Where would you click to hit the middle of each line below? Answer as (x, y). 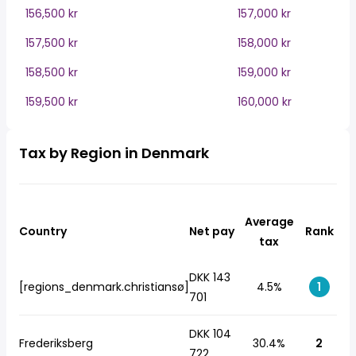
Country (43, 231)
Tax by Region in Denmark (114, 153)
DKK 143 (210, 277)
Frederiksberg (56, 343)
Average (269, 222)
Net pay (212, 231)
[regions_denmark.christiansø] (104, 287)
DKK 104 (210, 334)
